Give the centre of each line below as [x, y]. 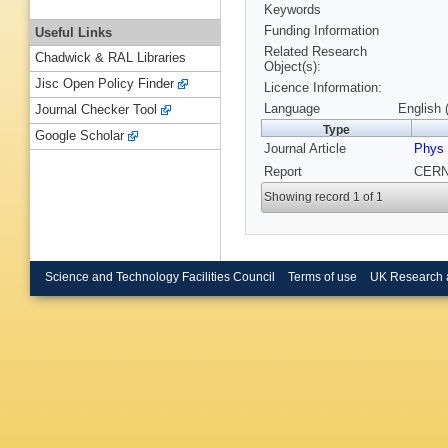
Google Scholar [79, 136]
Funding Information [321, 31]
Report [283, 172]
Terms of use [322, 276]
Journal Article [305, 149]
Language [292, 109]
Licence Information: [323, 88]
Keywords [292, 10]
